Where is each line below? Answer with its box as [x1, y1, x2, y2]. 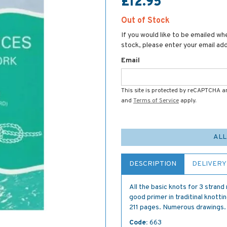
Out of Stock [121, 16, 170, 26]
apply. [179, 97, 196, 105]
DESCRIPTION [129, 160, 176, 168]
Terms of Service [133, 97, 179, 105]
